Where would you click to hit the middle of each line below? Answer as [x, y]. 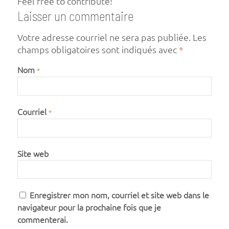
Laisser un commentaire [75, 16]
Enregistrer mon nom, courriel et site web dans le [119, 196]
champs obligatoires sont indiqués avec [98, 50]
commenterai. [42, 220]
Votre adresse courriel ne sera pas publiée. [104, 38]
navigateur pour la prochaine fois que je [89, 208]
